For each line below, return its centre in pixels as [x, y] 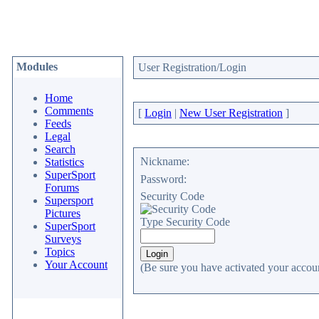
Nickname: [165, 161]
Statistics [64, 162]
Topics [60, 252]
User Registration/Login [192, 67]
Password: [163, 179]
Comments [69, 111]
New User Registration [231, 113]
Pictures [63, 213]
